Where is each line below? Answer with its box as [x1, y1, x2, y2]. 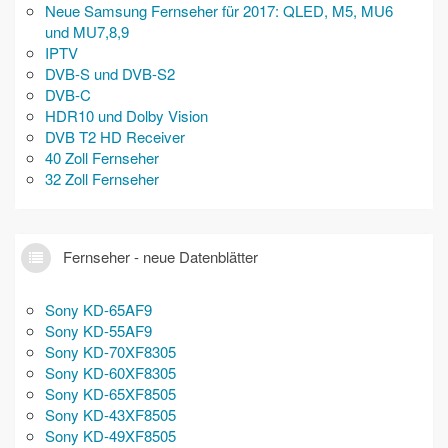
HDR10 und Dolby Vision [45, 105, 208, 126]
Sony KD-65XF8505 [45, 383, 176, 404]
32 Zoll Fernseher [45, 168, 159, 189]
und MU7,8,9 [45, 21, 129, 42]
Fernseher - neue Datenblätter [59, 246, 258, 267]
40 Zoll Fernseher [45, 147, 159, 168]
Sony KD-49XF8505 [45, 425, 176, 446]
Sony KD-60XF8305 [45, 362, 176, 383]
